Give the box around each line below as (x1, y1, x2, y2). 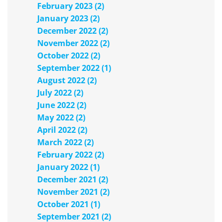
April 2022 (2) (37, 124, 87, 136)
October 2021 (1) (37, 199, 100, 210)
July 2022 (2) (37, 87, 83, 99)
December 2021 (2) (37, 174, 108, 185)
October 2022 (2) (37, 50, 100, 61)
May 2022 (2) (37, 112, 85, 123)
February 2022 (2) (37, 149, 104, 161)
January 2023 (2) (37, 13, 100, 24)
